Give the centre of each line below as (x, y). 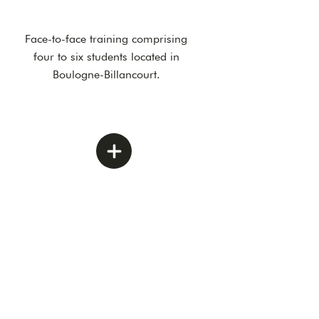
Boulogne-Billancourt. (106, 74)
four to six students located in (106, 57)
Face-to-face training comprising (106, 39)
